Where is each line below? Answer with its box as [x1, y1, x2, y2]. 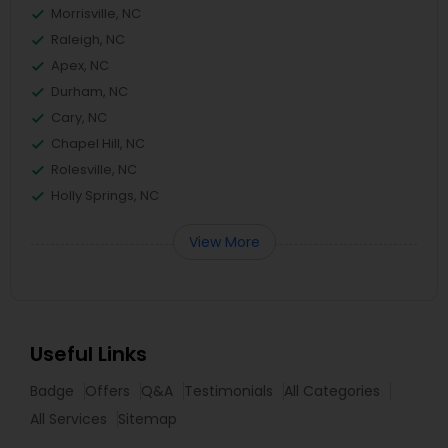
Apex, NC [51, 56, 109, 75]
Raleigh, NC [51, 30, 125, 49]
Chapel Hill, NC [51, 134, 145, 153]
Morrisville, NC [51, 4, 141, 23]
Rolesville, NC [51, 160, 137, 179]
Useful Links [30, 340, 147, 368]
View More [188, 232, 260, 252]
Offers [85, 381, 130, 401]
